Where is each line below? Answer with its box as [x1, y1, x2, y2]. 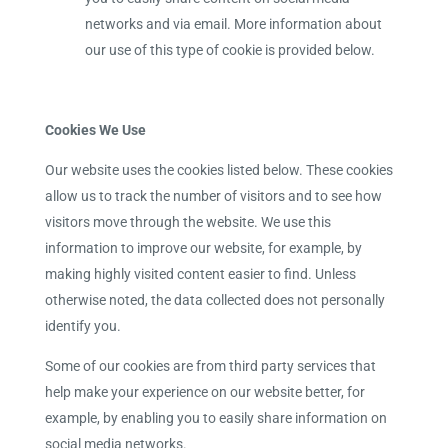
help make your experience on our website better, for [44, 384, 365, 400]
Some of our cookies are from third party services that [44, 358, 376, 374]
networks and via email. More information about [84, 16, 382, 32]
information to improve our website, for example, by [44, 240, 362, 256]
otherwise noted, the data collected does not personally [44, 292, 385, 308]
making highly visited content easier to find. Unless [44, 266, 356, 282]
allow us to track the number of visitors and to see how [44, 188, 382, 204]
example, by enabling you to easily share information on [44, 410, 387, 426]
